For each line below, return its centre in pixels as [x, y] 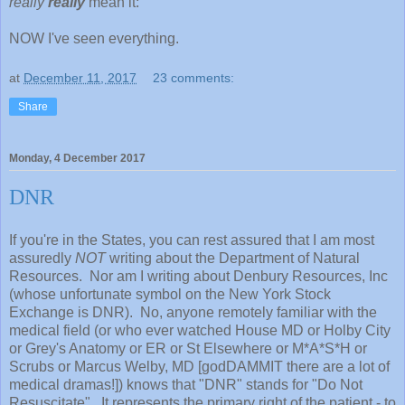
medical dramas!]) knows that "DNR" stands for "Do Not [186, 384]
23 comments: [194, 77]
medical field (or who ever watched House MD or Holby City [200, 330]
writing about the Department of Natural [233, 258]
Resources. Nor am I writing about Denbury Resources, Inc [198, 276]
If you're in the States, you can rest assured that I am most [192, 240]
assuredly [42, 258]
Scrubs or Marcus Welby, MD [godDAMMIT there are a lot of [199, 366]
